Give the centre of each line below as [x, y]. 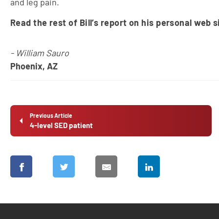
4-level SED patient [61, 125]
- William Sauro [40, 53]
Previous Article [51, 115]
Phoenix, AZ [34, 66]
